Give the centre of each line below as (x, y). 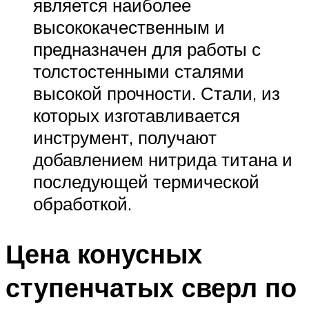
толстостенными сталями (139, 71)
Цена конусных (104, 253)
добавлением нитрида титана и (163, 159)
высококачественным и (129, 27)
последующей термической (146, 181)
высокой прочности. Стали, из (157, 93)
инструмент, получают (125, 137)
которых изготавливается (137, 115)
